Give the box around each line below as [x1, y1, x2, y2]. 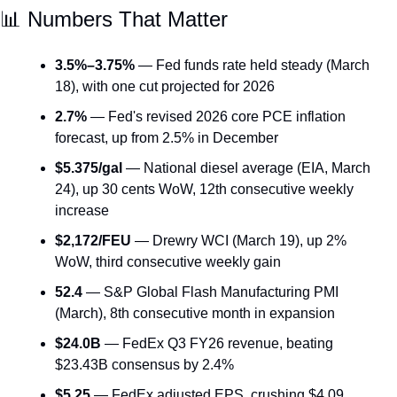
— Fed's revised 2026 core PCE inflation [87, 109, 346, 125]
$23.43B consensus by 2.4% [55, 357, 234, 373]
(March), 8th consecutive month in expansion [55, 306, 335, 322]
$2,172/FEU [55, 233, 131, 249]
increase [55, 203, 109, 219]
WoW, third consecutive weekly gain [55, 254, 281, 270]
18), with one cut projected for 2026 [55, 79, 275, 95]
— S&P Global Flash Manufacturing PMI [82, 284, 339, 300]
